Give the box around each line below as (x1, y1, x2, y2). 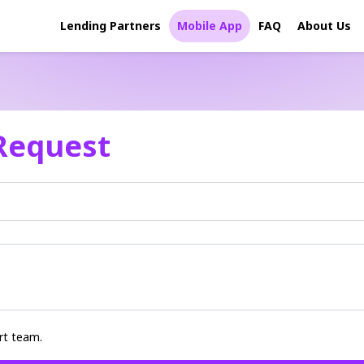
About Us (297, 18, 351, 33)
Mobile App (177, 18, 242, 33)
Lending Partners (60, 18, 161, 33)
